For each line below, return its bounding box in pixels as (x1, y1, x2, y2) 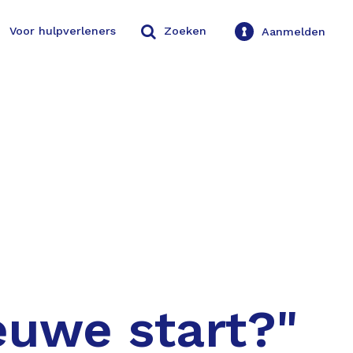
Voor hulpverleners (9, 24, 116, 37)
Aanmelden (262, 24, 325, 38)
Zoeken (164, 24, 206, 37)
